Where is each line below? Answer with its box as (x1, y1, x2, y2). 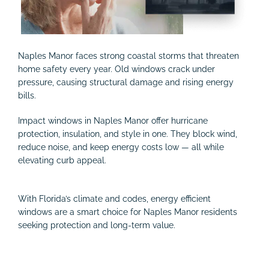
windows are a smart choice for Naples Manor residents (18, 207, 237, 217)
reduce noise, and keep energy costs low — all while (18, 142, 224, 153)
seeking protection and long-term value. (18, 220, 175, 231)
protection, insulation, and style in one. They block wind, (18, 129, 237, 139)
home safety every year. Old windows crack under (18, 64, 215, 74)
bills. (18, 91, 36, 101)
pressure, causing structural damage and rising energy (18, 77, 234, 88)
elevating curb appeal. (18, 156, 106, 166)
